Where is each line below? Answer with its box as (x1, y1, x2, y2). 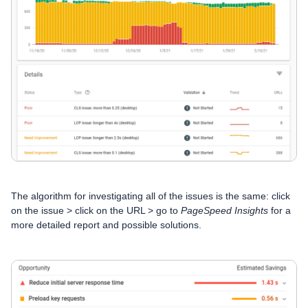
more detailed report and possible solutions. (11, 219, 201, 231)
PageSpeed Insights (178, 205, 268, 217)
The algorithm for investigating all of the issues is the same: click (11, 190, 290, 202)
